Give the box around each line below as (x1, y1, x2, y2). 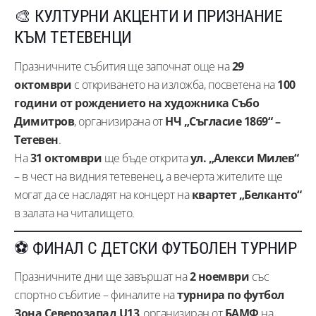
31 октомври (30, 150, 102, 166)
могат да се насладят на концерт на (14, 186, 192, 202)
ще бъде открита (102, 150, 190, 166)
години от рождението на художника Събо (14, 95, 259, 111)
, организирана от (74, 113, 165, 129)
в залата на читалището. (14, 205, 135, 221)
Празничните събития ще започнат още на (14, 58, 232, 74)
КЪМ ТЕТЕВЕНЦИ (14, 27, 132, 47)
